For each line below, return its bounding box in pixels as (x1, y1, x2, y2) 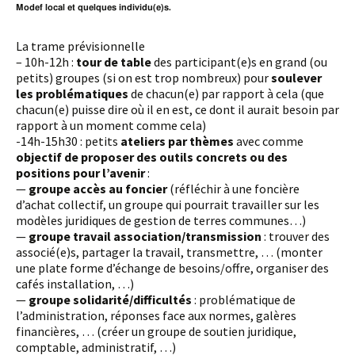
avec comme (234, 132, 303, 149)
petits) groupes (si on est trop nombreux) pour (16, 69, 269, 86)
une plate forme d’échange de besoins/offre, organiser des (16, 259, 329, 276)
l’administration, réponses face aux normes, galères (16, 307, 296, 323)
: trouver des (264, 227, 330, 244)
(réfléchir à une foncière (167, 180, 300, 197)
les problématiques (16, 85, 128, 101)
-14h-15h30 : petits (16, 132, 120, 149)
